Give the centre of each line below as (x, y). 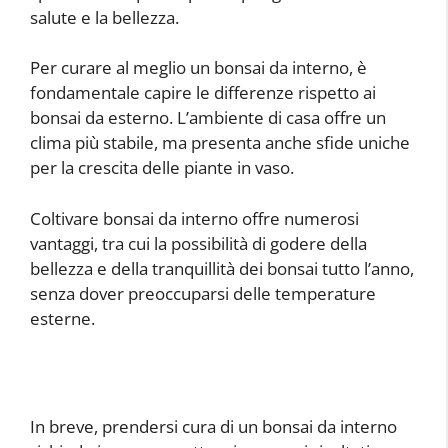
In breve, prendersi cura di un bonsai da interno (213, 427)
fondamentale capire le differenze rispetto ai (203, 93)
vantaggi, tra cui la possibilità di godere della (198, 243)
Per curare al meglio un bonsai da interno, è (198, 68)
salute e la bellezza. (104, 17)
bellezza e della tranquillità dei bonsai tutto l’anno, (222, 268)
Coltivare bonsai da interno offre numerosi (194, 218)
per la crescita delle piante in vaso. (162, 168)
